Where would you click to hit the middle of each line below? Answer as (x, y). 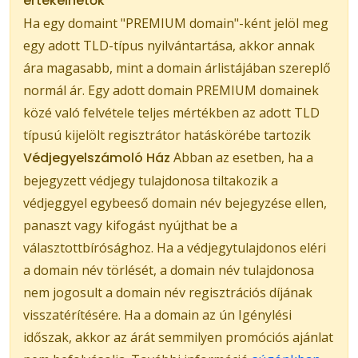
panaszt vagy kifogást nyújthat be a (130, 225)
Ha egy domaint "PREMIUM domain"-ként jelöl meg (176, 23)
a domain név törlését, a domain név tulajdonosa (169, 270)
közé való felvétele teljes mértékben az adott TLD (171, 112)
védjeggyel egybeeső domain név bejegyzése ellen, (175, 203)
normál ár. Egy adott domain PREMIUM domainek (171, 90)
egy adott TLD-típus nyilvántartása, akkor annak (169, 45)
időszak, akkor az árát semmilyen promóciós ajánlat (178, 337)
